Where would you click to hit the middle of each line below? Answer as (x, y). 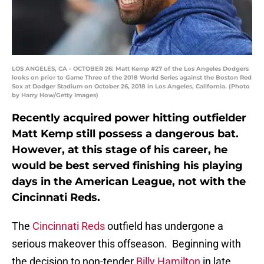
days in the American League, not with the (129, 182)
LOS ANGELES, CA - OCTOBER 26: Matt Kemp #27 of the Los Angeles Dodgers (130, 69)
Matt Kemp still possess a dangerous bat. (125, 134)
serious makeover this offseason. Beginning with (126, 244)
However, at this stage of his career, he (120, 150)
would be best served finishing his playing (127, 166)
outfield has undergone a (164, 226)
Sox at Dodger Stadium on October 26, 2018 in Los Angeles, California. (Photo (131, 87)
